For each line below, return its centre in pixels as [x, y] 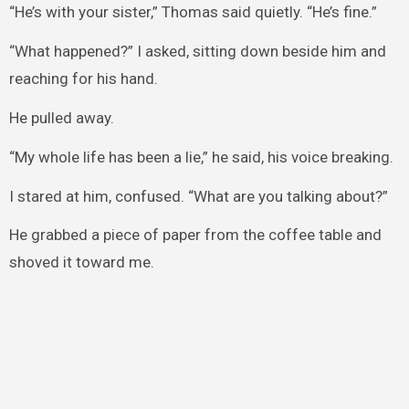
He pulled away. [61, 117]
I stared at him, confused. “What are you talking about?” [198, 196]
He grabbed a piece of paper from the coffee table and [195, 235]
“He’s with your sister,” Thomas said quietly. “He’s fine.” [193, 12]
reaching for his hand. [83, 79]
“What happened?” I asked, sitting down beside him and [197, 52]
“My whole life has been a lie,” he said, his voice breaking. [201, 157]
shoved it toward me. [81, 262]
